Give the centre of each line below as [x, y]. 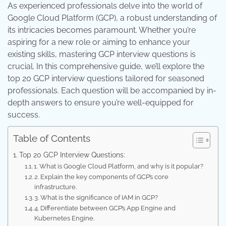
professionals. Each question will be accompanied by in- [112, 91]
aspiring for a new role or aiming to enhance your [99, 42]
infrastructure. [56, 187]
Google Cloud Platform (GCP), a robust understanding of [112, 18]
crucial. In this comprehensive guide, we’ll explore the [106, 66]
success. [24, 115]
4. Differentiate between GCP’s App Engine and [105, 208]
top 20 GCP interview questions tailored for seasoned [106, 78]
